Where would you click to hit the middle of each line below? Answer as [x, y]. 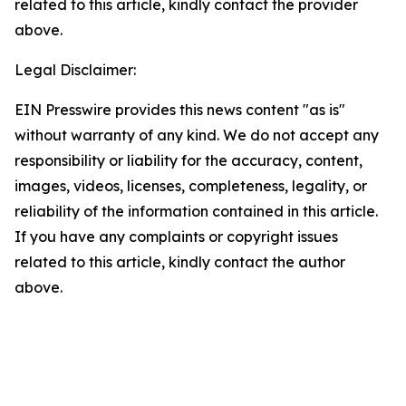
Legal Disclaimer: [75, 70]
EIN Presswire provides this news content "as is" [180, 110]
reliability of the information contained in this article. [196, 211]
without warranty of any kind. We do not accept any [197, 135]
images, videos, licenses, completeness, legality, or [191, 186]
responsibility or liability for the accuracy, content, [188, 160]
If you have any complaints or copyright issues [176, 237]
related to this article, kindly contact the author [180, 262]
